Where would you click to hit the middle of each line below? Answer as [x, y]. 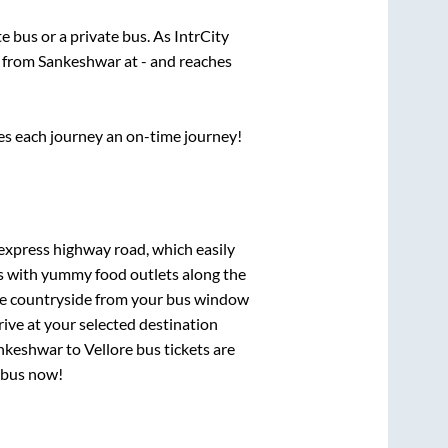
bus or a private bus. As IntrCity [120, 36]
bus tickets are [183, 348]
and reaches [189, 61]
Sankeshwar [79, 61]
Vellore [108, 348]
